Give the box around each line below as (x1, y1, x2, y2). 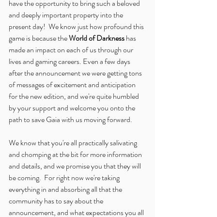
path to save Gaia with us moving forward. (9, 113, 132, 125)
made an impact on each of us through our (9, 44, 135, 55)
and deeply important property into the (9, 9, 124, 20)
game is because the (9, 32, 69, 44)
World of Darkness (69, 32, 124, 44)
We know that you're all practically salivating (9, 137, 139, 148)
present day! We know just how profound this (9, 20, 145, 32)
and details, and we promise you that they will (9, 160, 142, 171)
